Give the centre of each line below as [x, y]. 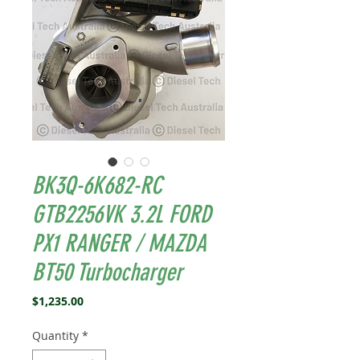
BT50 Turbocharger [107, 272]
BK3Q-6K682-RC [97, 186]
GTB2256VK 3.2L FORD [122, 215]
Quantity [55, 335]
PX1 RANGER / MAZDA [119, 243]
